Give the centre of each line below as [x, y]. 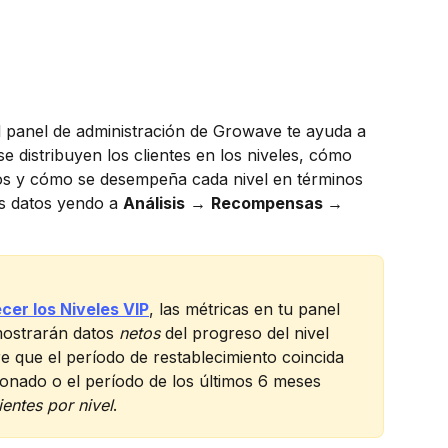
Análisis [154, 203]
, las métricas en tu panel [247, 308]
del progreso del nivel [247, 332]
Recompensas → [279, 203]
